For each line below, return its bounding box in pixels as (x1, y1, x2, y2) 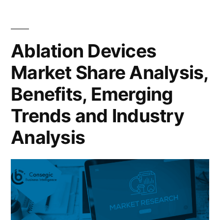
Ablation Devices (11, 39, 157, 62)
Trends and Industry (11, 104, 184, 127)
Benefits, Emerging (11, 82, 173, 105)
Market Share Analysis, (11, 61, 208, 83)
